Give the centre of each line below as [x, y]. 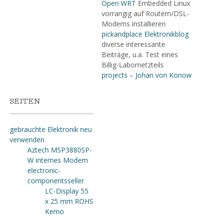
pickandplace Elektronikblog [145, 34]
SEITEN [25, 101]
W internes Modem [58, 160]
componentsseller [56, 181]
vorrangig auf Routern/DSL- [145, 13]
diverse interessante [133, 44]
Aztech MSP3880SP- [60, 150]
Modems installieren [133, 24]
